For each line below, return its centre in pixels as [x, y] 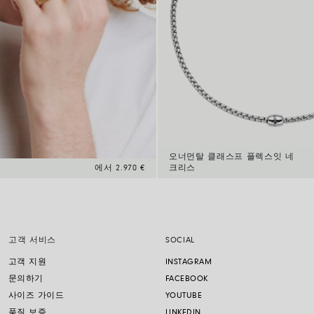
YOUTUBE [184, 296]
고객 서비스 [33, 241]
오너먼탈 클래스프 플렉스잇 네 [232, 157]
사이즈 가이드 [36, 296]
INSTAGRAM [189, 262]
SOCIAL [180, 241]
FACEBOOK [187, 279]
